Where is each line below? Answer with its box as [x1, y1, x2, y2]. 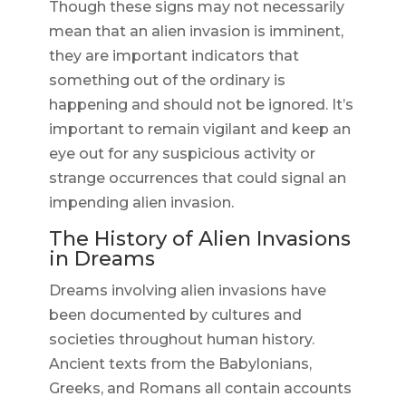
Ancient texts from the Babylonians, [48, 355, 312, 373]
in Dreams [48, 246, 155, 272]
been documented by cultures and [48, 306, 302, 324]
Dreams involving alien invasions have [48, 282, 326, 300]
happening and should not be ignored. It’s [48, 96, 353, 114]
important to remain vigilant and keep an [48, 121, 351, 139]
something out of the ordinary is [48, 72, 285, 90]
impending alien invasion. [48, 194, 234, 212]
